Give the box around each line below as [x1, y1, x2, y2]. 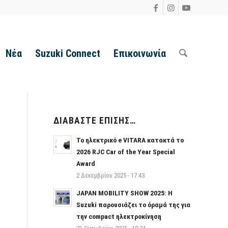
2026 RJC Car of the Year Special [76, 148, 176, 156]
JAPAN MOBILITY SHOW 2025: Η [76, 189, 173, 197]
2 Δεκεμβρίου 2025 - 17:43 [76, 172, 145, 179]
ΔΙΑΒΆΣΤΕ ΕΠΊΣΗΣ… [53, 116, 136, 126]
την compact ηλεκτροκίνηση [76, 212, 162, 220]
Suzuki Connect [35, 47, 101, 60]
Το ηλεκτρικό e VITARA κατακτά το [76, 136, 184, 144]
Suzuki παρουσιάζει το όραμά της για [76, 201, 191, 209]
